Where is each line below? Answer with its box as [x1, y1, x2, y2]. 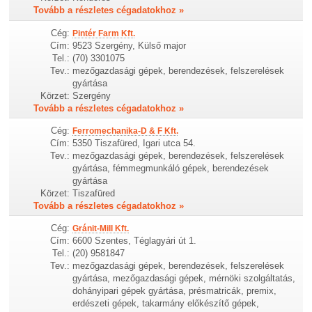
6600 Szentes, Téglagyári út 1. [72, 235, 197, 246]
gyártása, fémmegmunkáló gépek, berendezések [72, 162, 270, 173]
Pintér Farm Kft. [72, 28, 136, 38]
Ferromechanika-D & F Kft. [72, 125, 179, 136]
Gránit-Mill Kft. [72, 223, 130, 233]
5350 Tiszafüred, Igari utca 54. [72, 137, 196, 148]
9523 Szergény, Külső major [72, 40, 187, 51]
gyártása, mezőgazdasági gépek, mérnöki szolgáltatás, [72, 272, 296, 283]
